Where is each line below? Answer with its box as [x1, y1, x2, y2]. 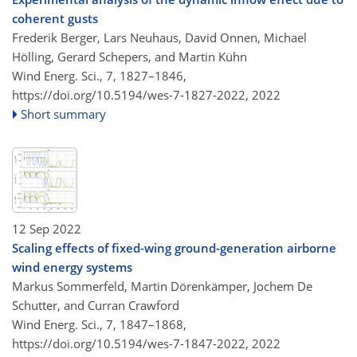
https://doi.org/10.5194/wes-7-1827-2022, [12, 87, 249, 103]
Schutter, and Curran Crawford [12, 296, 179, 313]
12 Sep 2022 [12, 220, 81, 237]
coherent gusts [12, 10, 98, 26]
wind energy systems [12, 258, 132, 275]
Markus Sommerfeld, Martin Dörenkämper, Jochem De [12, 277, 312, 294]
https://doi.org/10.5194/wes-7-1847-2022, [12, 335, 249, 351]
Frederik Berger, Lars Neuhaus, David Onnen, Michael [12, 29, 307, 45]
